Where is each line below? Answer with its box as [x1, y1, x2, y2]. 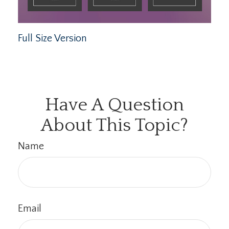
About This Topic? [41, 115, 188, 136]
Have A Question [45, 95, 184, 116]
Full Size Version [18, 33, 87, 44]
